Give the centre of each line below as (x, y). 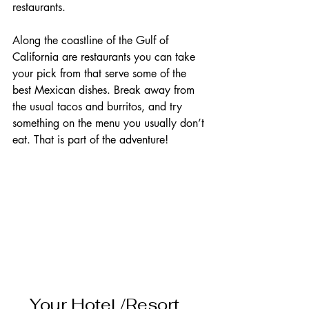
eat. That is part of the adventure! (109, 140)
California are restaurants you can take (106, 57)
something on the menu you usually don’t (110, 123)
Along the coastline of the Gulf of (92, 41)
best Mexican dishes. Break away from (105, 90)
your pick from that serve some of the (101, 74)
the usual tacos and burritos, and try (99, 107)
